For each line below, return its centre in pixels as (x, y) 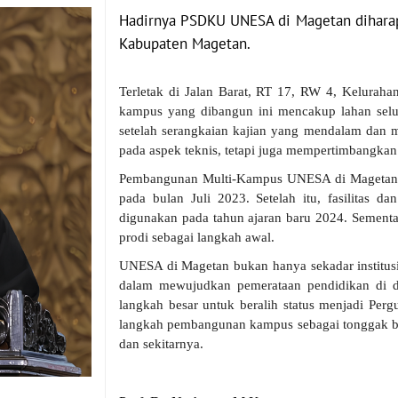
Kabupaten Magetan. (185, 44)
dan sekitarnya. (161, 344)
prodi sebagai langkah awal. (197, 237)
